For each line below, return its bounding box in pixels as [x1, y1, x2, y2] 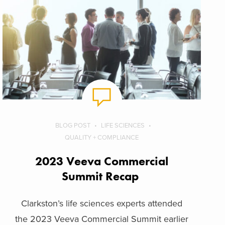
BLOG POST [55, 122, 90, 130]
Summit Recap [62, 168, 142, 184]
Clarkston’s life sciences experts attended [21, 198, 183, 209]
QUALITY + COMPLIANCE [65, 134, 139, 142]
